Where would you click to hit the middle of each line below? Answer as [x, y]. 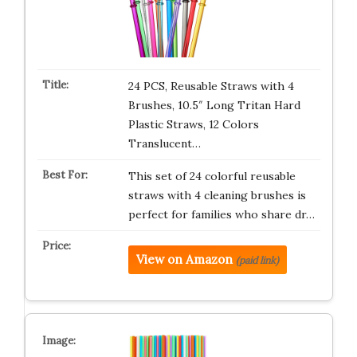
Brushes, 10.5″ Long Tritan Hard [214, 105]
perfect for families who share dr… [221, 214]
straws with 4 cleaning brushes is [217, 195]
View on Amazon [184, 259]
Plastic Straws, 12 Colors [193, 124]
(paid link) [257, 260]
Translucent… [164, 143]
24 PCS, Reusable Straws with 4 [211, 86]
